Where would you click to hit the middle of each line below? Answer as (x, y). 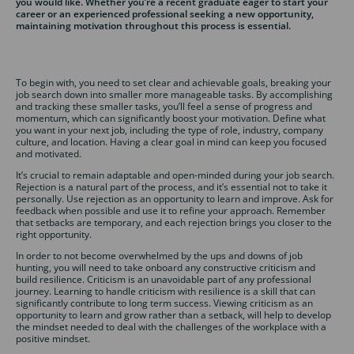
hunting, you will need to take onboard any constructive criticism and (166, 267)
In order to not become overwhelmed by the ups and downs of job (159, 256)
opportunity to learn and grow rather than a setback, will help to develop (173, 315)
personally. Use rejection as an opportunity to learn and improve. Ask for (175, 199)
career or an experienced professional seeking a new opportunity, (165, 14)
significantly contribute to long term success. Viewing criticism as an (164, 303)
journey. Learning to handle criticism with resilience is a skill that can (166, 291)
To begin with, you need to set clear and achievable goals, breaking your (173, 83)
